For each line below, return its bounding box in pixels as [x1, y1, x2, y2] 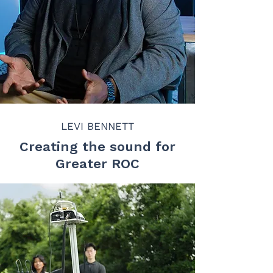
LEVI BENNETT [61, 120, 134, 132]
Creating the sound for [19, 139, 175, 154]
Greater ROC [55, 156, 140, 171]
